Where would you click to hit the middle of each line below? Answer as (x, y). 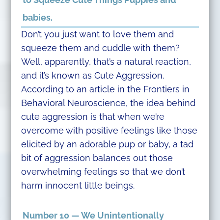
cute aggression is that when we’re (93, 116)
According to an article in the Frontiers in (105, 89)
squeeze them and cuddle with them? (100, 48)
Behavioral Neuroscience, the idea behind (108, 103)
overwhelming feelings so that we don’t (103, 171)
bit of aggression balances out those (97, 158)
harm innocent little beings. (78, 185)
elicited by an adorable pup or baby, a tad (107, 144)
